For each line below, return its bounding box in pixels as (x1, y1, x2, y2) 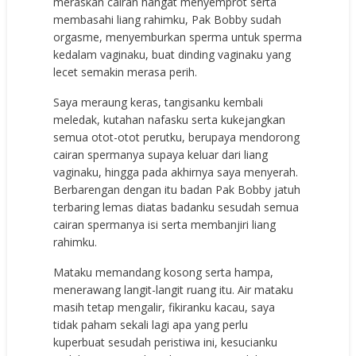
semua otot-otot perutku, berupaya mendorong (53, 130, 300, 145)
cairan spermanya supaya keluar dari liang (53, 147, 269, 163)
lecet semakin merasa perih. (53, 64, 198, 80)
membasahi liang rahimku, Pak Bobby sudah (53, 12, 282, 28)
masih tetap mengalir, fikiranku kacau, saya (53, 300, 276, 315)
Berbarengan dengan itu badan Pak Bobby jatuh (53, 182, 301, 198)
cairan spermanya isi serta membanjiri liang (53, 217, 277, 233)
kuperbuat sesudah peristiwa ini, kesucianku (53, 335, 278, 350)
